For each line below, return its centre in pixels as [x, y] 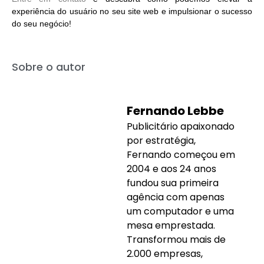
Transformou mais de [176, 240]
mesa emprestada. [171, 226]
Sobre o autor [49, 67]
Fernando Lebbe [175, 111]
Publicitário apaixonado [181, 127]
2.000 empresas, [165, 254]
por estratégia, [161, 141]
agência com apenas [176, 197]
